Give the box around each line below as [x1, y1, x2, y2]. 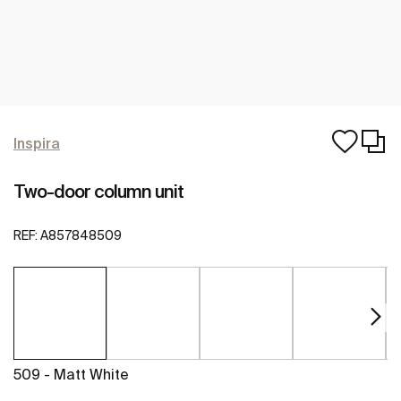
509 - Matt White [13, 366, 129, 383]
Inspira [13, 135, 60, 151]
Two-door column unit [13, 181, 183, 201]
